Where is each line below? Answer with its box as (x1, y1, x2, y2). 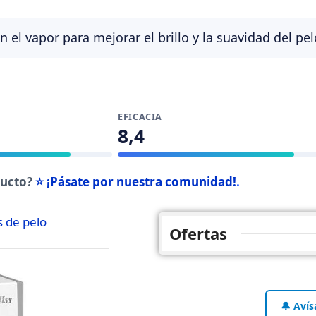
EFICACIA (118, 111, 163, 123)
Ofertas (169, 223, 227, 244)
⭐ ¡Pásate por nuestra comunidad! (35, 174, 236, 190)
